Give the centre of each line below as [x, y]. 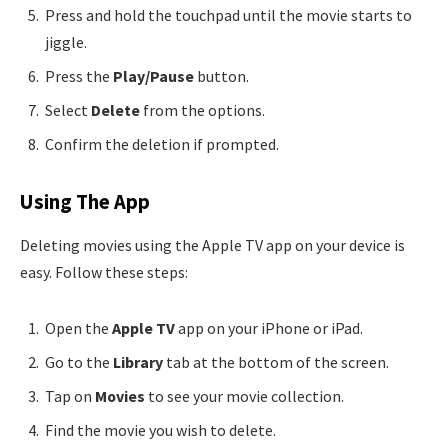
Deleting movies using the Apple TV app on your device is [212, 245]
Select [68, 110]
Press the [79, 76]
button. [221, 76]
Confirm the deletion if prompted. [162, 144]
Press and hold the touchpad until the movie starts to [228, 15]
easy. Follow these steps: [104, 272]
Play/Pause [153, 76]
